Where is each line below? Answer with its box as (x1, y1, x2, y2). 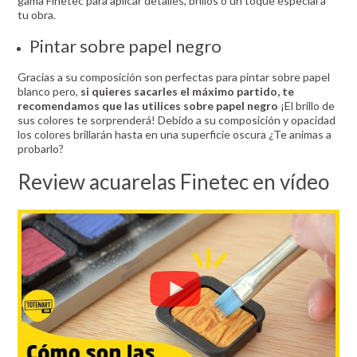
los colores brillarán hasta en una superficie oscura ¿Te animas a (18, 127, 332, 142)
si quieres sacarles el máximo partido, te (80, 84, 295, 99)
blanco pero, (18, 84, 81, 99)
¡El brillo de (278, 99, 335, 113)
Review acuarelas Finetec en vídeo (18, 168, 330, 194)
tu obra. (18, 8, 57, 22)
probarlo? (18, 142, 65, 156)
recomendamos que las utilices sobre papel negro (18, 99, 279, 113)
